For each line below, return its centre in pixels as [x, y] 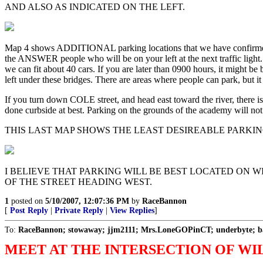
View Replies [132, 210]
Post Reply [29, 210]
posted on [27, 201]
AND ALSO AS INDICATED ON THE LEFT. [95, 7]
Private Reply [79, 210]
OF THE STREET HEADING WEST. [78, 182]
